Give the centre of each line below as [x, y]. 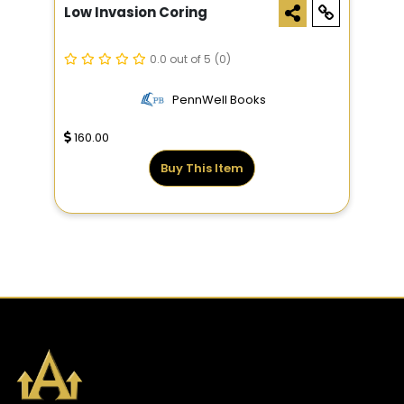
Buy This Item [202, 169]
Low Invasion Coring [136, 13]
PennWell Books [219, 100]
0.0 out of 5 [180, 60]
